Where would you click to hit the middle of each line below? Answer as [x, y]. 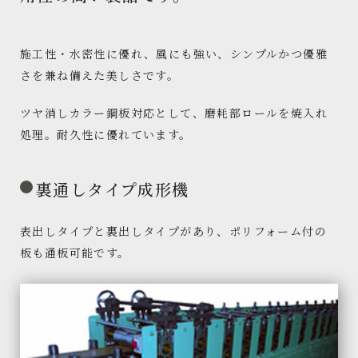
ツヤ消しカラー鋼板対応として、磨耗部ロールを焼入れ [174, 113]
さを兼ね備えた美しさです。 [100, 75]
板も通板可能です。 [75, 253]
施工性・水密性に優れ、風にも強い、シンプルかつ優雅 [174, 54]
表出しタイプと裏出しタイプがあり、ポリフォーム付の [173, 231]
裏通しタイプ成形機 [113, 189]
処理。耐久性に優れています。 [106, 134]
